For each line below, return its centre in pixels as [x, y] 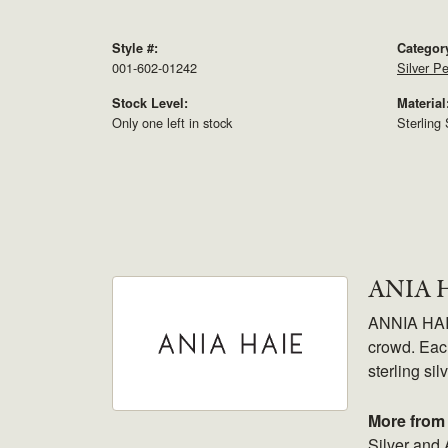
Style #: [135, 48]
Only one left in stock [172, 123]
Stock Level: [150, 103]
